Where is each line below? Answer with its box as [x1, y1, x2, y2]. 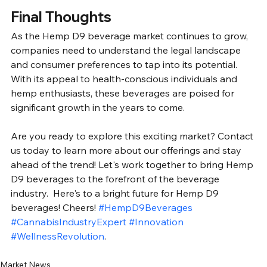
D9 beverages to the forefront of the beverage [11, 173, 222, 185]
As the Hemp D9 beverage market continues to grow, [11, 30, 250, 42]
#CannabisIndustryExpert [11, 216, 126, 228]
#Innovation [129, 216, 184, 228]
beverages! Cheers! [11, 201, 98, 214]
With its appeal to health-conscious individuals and [11, 73, 240, 85]
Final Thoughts [11, 8, 111, 26]
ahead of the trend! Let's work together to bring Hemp [11, 159, 256, 171]
